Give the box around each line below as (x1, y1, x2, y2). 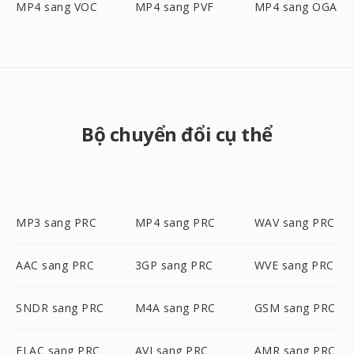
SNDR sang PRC (16, 300, 104, 315)
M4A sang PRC (134, 300, 216, 315)
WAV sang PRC (254, 215, 335, 230)
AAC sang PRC (16, 258, 94, 273)
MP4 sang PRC (134, 215, 216, 230)
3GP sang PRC (134, 258, 213, 273)
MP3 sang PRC (16, 215, 96, 230)
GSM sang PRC (254, 300, 336, 315)
